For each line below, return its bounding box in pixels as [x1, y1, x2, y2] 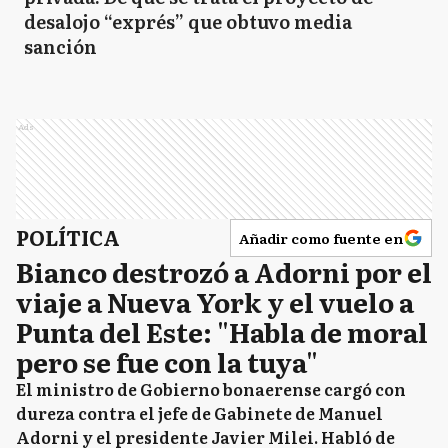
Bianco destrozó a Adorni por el [16, 252, 432, 291]
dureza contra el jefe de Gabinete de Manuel [16, 401, 383, 425]
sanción [24, 33, 97, 60]
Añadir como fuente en [239, 228, 403, 248]
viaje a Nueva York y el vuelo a [16, 282, 414, 321]
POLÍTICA [16, 222, 120, 252]
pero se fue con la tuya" [16, 342, 318, 381]
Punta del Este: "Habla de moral [16, 312, 428, 351]
